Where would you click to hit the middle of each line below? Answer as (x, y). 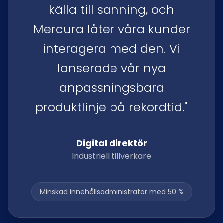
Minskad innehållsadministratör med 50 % (111, 192)
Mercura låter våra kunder (111, 29)
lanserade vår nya (111, 68)
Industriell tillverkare (111, 156)
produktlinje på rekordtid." (111, 107)
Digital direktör (111, 143)
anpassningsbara (111, 87)
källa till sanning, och (111, 10)
